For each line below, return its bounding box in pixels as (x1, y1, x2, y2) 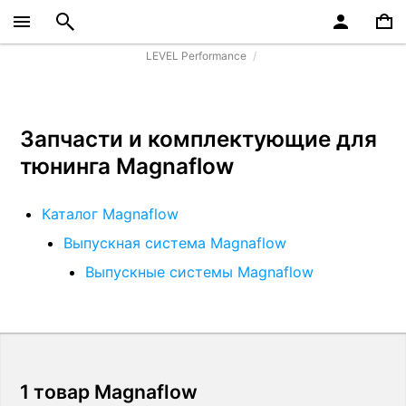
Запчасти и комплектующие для (20, 125, 378, 153)
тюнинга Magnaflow (20, 152, 235, 180)
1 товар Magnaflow (20, 381, 198, 404)
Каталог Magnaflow (42, 205, 179, 224)
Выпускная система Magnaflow (63, 234, 287, 253)
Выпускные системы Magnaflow (85, 263, 314, 282)
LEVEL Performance (145, 49, 246, 63)
